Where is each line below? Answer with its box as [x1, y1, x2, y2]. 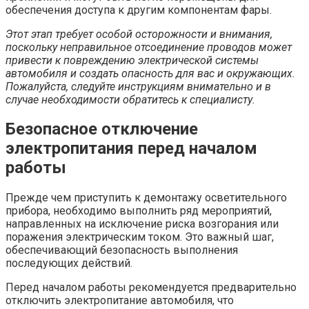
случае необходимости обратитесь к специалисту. [6, 92, 255, 106]
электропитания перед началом [6, 139, 257, 159]
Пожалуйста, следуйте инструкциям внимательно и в [6, 79, 271, 93]
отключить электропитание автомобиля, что [6, 294, 234, 308]
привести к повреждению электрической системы [6, 53, 259, 67]
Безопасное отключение [6, 119, 198, 139]
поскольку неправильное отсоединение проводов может [6, 40, 292, 54]
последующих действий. [6, 257, 132, 270]
